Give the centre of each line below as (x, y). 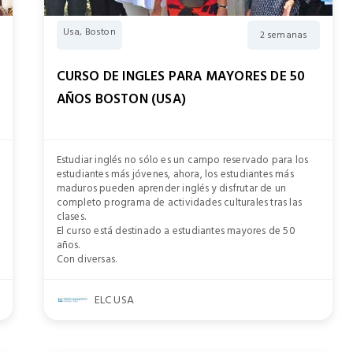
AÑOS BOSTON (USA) (121, 99)
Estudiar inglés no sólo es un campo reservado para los (182, 160)
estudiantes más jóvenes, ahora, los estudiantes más (175, 174)
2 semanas (284, 35)
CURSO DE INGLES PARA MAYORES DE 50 (181, 76)
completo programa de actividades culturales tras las (179, 203)
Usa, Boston (89, 32)
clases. (71, 217)
